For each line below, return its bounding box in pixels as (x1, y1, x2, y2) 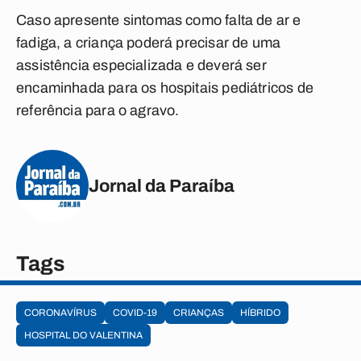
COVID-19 (113, 307, 157, 318)
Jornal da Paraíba (89, 176, 234, 196)
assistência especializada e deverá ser (16, 57, 267, 73)
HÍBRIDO (240, 307, 280, 318)
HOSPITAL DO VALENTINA (24, 330, 143, 341)
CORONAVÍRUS (24, 307, 97, 318)
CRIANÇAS (173, 307, 224, 318)
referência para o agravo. (16, 102, 180, 118)
